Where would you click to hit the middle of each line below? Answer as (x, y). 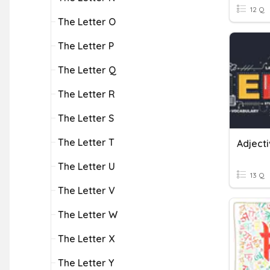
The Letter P (86, 46)
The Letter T (86, 142)
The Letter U (86, 166)
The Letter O (87, 22)
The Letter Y (86, 263)
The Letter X (86, 239)
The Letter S (86, 118)
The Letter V (86, 190)
